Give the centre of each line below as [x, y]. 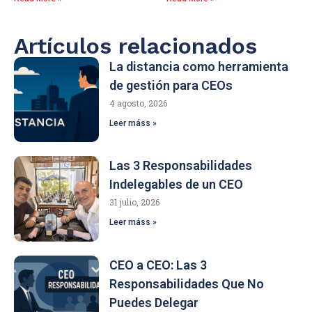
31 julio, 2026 [135, 202]
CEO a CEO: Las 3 [158, 265]
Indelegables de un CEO [177, 185]
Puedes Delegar [154, 302]
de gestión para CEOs [171, 85]
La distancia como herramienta [199, 66]
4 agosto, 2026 [139, 103]
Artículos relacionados [135, 46]
